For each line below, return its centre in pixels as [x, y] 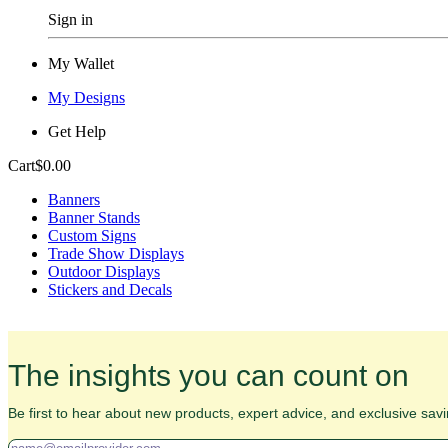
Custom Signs [92, 235]
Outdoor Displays [104, 271]
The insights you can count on [208, 375]
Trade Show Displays [116, 253]
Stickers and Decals [110, 289]
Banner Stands [94, 217]
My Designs [86, 97]
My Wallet [81, 63]
